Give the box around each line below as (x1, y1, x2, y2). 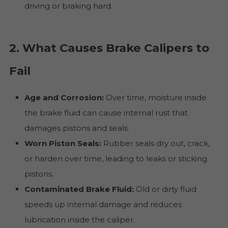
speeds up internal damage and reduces (24, 199, 182, 209)
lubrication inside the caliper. (24, 214, 135, 224)
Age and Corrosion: (24, 92, 104, 102)
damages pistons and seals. (24, 123, 129, 133)
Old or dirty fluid (133, 184, 196, 194)
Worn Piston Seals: (24, 138, 101, 148)
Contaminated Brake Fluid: (24, 184, 134, 194)
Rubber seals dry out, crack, (101, 138, 210, 148)
